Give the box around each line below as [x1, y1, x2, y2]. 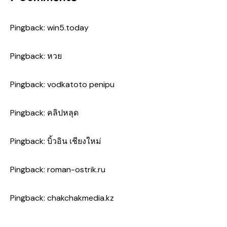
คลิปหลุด [47, 107, 79, 119]
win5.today [47, 22, 89, 33]
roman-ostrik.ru [47, 164, 105, 175]
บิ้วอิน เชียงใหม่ [47, 136, 101, 147]
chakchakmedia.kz [47, 193, 114, 204]
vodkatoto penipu [47, 79, 115, 90]
